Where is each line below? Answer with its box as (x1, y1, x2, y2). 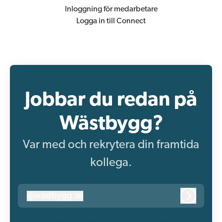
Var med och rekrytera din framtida (23, 139, 199, 152)
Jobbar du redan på (25, 91, 197, 111)
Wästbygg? (59, 114, 163, 135)
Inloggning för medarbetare (64, 5, 158, 14)
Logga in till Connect (76, 17, 146, 26)
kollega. (90, 157, 132, 169)
